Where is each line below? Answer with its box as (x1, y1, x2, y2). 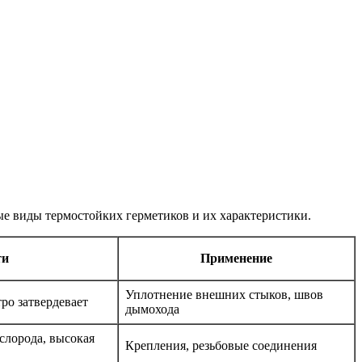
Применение (200, 251, 272, 266)
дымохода (125, 302, 179, 317)
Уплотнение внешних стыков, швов (125, 288, 323, 302)
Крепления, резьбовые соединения (125, 339, 317, 353)
